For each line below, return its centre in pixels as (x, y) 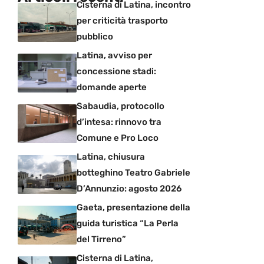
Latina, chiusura (111, 156)
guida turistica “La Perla (128, 223)
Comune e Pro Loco (118, 138)
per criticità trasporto (122, 20)
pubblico (95, 36)
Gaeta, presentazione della (133, 207)
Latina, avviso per (114, 55)
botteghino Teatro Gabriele (133, 172)
